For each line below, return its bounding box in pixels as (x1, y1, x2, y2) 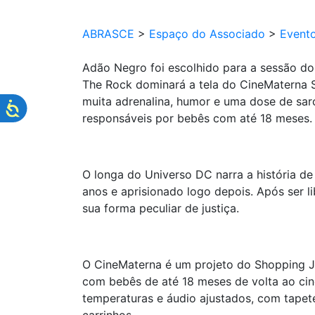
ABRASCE (82, 27, 134, 41)
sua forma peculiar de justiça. (82, 201, 239, 215)
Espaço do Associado (149, 27, 265, 41)
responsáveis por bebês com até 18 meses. (82, 111, 312, 125)
